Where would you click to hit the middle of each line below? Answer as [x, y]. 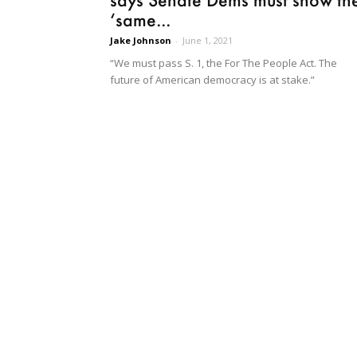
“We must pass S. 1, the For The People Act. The [224, 63]
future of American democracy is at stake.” [212, 79]
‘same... [140, 19]
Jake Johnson [141, 40]
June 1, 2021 [208, 40]
